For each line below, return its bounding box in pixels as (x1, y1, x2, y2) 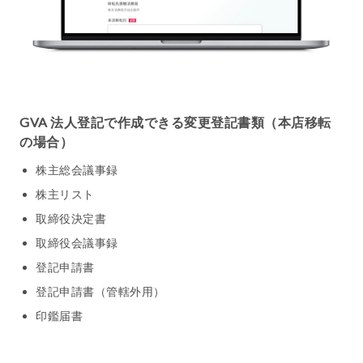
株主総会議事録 (36, 163, 118, 177)
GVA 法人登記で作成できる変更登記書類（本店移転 (19, 114, 331, 130)
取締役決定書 (36, 211, 106, 226)
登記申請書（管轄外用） (36, 284, 165, 299)
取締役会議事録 (36, 236, 118, 250)
